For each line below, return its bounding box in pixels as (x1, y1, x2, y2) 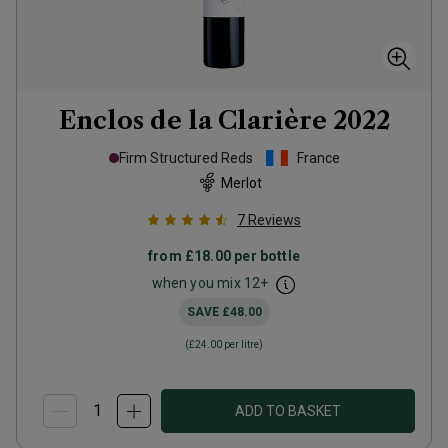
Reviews (248, 212, 301, 228)
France (296, 150, 340, 166)
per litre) (222, 339, 263, 350)
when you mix (151, 275, 244, 291)
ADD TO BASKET (235, 403, 341, 419)
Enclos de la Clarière (58, 106, 327, 135)
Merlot (220, 174, 262, 191)
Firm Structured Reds (118, 150, 253, 166)
